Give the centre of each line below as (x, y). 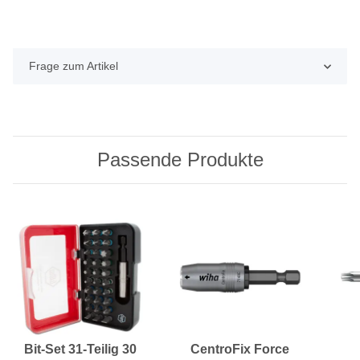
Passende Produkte (180, 160)
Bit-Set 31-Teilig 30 (80, 350)
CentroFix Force (240, 350)
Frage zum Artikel (74, 66)
